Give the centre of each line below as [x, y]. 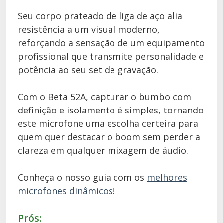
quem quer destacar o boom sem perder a [109, 137]
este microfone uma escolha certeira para [108, 123]
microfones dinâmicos [65, 191]
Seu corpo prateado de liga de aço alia [100, 16]
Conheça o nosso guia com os [82, 177]
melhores [167, 177]
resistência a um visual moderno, [89, 29]
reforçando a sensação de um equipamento [111, 43]
